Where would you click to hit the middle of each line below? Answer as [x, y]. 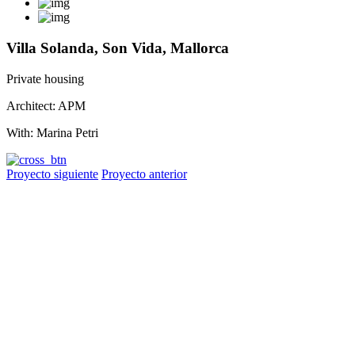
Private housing [45, 78]
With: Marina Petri [52, 132]
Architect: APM [46, 105]
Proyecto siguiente [52, 174]
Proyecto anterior [144, 174]
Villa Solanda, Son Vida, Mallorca [118, 48]
